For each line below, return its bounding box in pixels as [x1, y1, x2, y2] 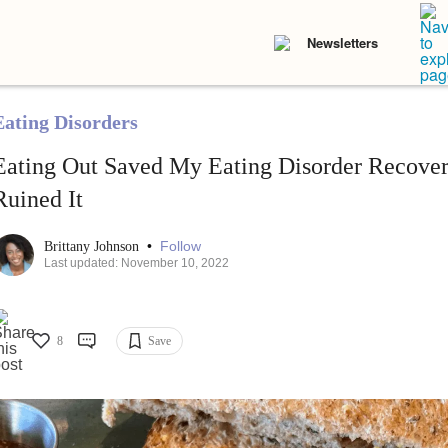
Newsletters [307, 33, 378, 52]
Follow [159, 238, 201, 255]
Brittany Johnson [43, 239, 143, 255]
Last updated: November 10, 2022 [43, 256, 229, 271]
